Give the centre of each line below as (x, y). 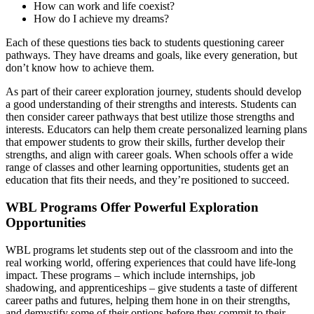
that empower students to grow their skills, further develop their (145, 142)
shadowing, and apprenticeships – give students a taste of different (151, 287)
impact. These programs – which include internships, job (130, 275)
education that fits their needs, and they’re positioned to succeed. (148, 180)
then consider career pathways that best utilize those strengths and (150, 117)
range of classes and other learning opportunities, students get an (147, 168)
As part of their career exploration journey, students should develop (153, 92)
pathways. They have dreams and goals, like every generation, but (151, 55)
